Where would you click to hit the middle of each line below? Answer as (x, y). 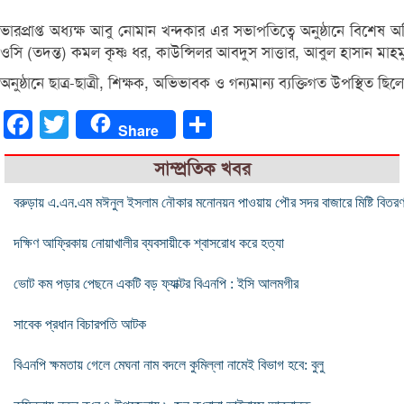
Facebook (60, 124)
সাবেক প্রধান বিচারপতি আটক (80, 324)
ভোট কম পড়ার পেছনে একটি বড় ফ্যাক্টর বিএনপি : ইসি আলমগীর (156, 283)
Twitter (89, 124)
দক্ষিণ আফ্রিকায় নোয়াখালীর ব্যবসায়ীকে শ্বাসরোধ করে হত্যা (149, 243)
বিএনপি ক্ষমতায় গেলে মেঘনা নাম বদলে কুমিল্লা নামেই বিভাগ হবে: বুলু (169, 364)
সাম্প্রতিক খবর (202, 169)
